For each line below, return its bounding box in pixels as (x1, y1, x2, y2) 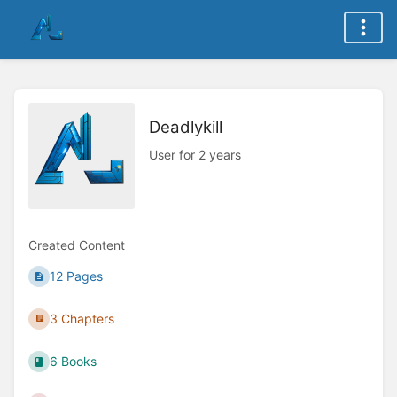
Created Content (28, 237, 125, 253)
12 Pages (50, 269, 104, 284)
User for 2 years (149, 146, 241, 162)
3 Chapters (50, 311, 115, 327)
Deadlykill (149, 116, 222, 137)
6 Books (50, 354, 97, 370)
